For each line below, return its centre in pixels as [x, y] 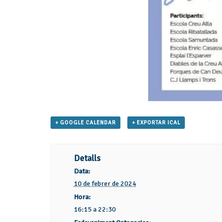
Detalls [87, 159]
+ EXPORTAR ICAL [156, 123]
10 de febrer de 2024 [105, 184]
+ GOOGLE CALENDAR [85, 123]
